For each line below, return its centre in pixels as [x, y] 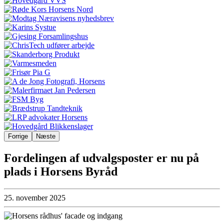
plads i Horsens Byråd [61, 171]
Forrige [18, 136]
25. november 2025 [35, 197]
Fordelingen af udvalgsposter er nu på [101, 158]
